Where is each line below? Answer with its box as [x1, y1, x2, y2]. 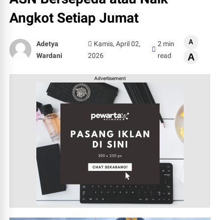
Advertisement [94, 76, 126, 81]
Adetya [36, 40, 59, 48]
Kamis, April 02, [94, 40, 141, 48]
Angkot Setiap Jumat [9, 10, 139, 26]
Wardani [36, 52, 63, 59]
